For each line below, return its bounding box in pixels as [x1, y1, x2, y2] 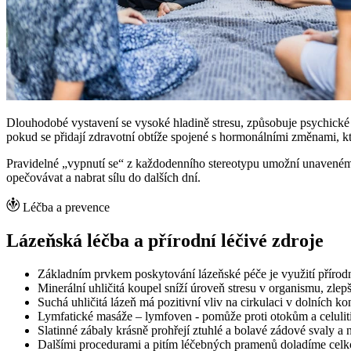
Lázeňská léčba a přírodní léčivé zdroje [6, 230, 324, 251]
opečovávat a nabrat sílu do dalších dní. [6, 170, 204, 184]
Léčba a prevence [23, 200, 110, 214]
